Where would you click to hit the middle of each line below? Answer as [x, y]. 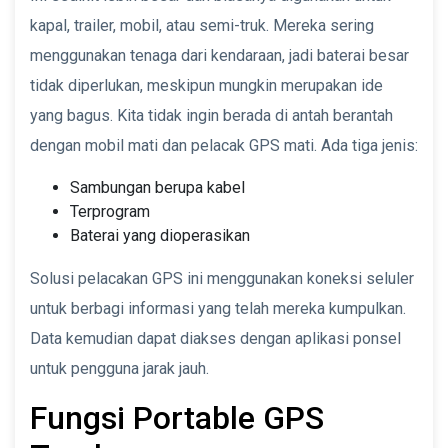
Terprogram [110, 211]
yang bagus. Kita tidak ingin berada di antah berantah [211, 115]
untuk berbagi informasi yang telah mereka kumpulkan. [218, 308]
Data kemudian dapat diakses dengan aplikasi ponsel [215, 338]
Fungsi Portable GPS [177, 417]
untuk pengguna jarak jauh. [119, 368]
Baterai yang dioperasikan [160, 235]
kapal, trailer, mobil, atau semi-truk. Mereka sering [202, 25]
